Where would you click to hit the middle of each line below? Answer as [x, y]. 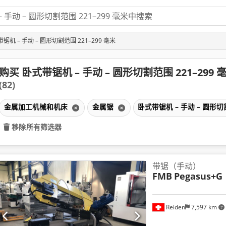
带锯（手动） [176, 166]
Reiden [175, 207]
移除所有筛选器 [37, 127]
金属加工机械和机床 [37, 106]
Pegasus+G [198, 176]
